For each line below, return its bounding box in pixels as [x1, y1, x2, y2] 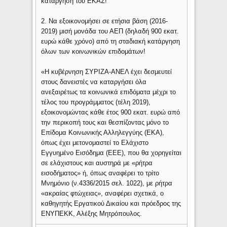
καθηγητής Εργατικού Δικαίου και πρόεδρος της [41, 200, 181, 208]
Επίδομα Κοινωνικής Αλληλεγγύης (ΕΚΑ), [41, 129, 165, 137]
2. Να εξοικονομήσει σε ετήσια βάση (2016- [41, 17, 168, 25]
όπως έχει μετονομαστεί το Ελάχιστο [41, 139, 149, 147]
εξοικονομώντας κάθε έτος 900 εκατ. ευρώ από [41, 108, 180, 117]
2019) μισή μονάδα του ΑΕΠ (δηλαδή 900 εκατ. [41, 27, 179, 35]
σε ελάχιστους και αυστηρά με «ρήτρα [41, 159, 153, 167]
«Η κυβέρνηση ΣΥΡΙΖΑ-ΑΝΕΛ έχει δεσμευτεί [41, 68, 172, 76]
